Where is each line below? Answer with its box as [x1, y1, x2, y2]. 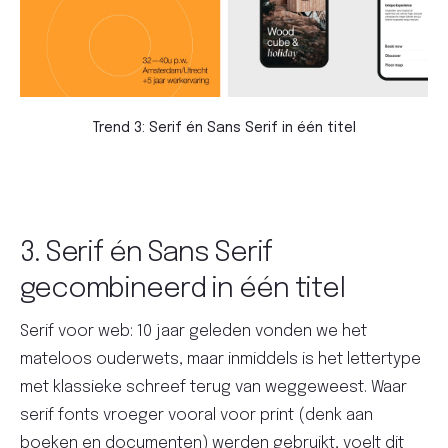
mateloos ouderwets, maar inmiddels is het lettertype [20, 351, 421, 369]
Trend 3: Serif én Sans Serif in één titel [92, 121, 356, 136]
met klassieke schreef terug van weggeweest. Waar [20, 379, 407, 397]
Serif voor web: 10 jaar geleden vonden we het [20, 323, 367, 341]
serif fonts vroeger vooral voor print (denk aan [20, 407, 373, 425]
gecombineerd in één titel [20, 275, 346, 305]
